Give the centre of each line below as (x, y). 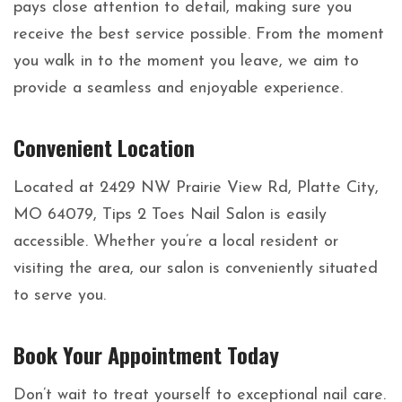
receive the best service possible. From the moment (199, 35)
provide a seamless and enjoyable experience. (178, 89)
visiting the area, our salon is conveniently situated (196, 269)
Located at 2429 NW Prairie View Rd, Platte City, (196, 188)
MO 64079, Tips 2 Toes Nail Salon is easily (170, 215)
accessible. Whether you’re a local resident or (176, 242)
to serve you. (60, 296)
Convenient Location (104, 148)
